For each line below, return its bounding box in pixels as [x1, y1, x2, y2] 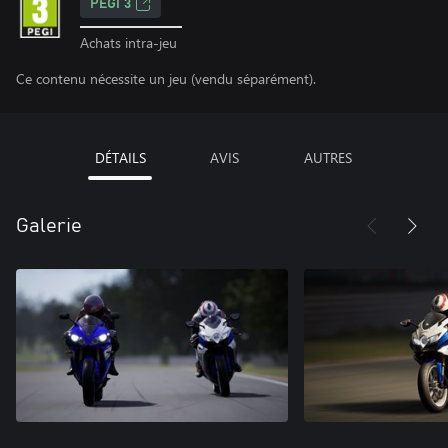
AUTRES [304, 147, 352, 167]
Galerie [16, 215, 82, 236]
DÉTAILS [94, 147, 146, 167]
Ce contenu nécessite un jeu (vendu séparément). [16, 68, 316, 88]
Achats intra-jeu [80, 32, 177, 52]
